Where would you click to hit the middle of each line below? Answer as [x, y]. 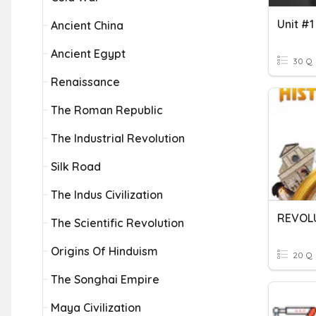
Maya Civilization [96, 308]
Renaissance [85, 82]
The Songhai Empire [105, 279]
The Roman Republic [107, 110]
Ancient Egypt [88, 54]
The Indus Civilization [107, 195]
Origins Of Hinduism [104, 251]
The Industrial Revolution [118, 138]
